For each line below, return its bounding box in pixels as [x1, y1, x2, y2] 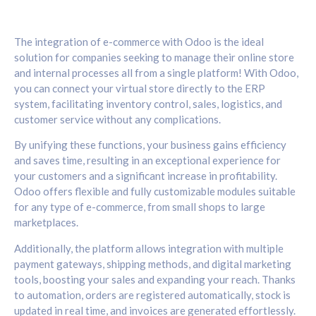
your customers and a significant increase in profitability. [14, 169, 277, 183]
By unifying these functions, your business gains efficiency [14, 138, 286, 152]
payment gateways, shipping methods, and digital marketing [14, 257, 291, 270]
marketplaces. [14, 216, 78, 229]
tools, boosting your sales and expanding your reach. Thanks [14, 272, 296, 286]
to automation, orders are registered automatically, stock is [14, 288, 291, 301]
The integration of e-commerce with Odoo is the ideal [14, 35, 264, 48]
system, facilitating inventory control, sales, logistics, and [14, 97, 282, 110]
